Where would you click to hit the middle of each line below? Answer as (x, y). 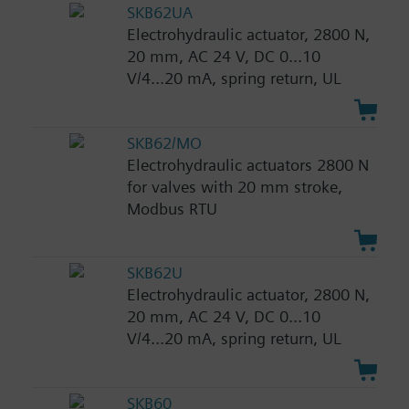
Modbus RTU (172, 208)
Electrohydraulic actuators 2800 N (247, 164)
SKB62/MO (164, 142)
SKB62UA (159, 12)
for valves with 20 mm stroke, (234, 186)
